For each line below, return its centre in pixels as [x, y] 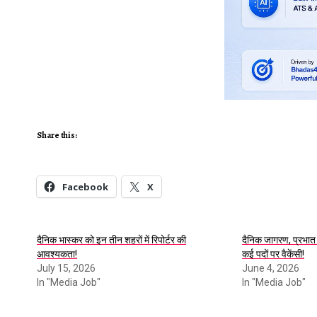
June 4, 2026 [271, 269]
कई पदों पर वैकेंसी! [273, 254]
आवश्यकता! [57, 254]
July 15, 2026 [66, 269]
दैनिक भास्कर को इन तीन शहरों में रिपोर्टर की [111, 240]
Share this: [57, 136]
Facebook [85, 187]
